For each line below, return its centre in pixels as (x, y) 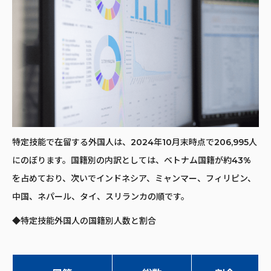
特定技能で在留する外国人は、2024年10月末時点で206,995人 (135, 142)
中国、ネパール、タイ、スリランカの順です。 (101, 196)
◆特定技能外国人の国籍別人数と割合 (84, 220)
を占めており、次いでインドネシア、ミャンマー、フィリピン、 (134, 178)
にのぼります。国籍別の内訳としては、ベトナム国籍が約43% (132, 160)
